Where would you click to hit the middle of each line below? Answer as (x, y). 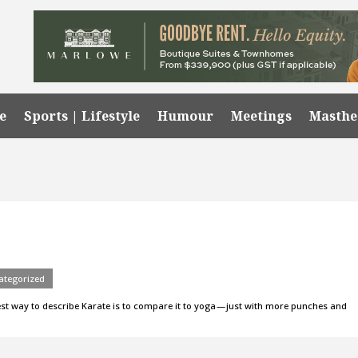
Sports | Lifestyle (82, 115)
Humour (186, 115)
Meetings (262, 115)
